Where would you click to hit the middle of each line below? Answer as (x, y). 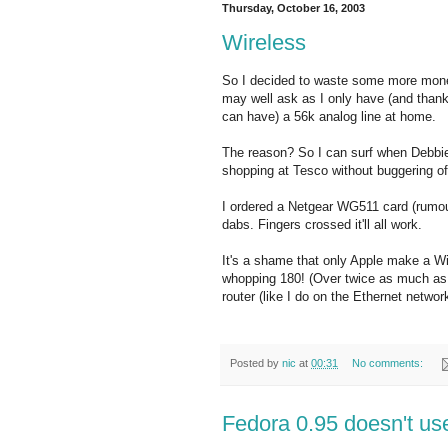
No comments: (388, 363)
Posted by (256, 363)
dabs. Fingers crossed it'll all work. (322, 225)
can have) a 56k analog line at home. (329, 117)
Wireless (264, 43)
